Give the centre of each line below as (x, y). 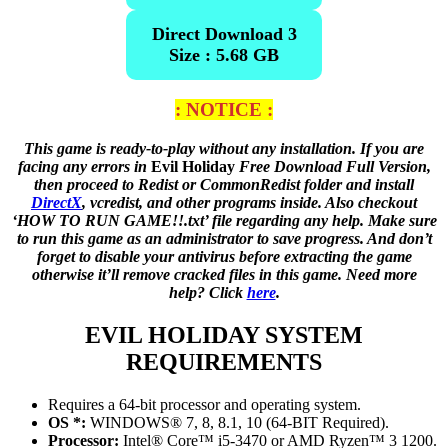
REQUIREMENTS (224, 361)
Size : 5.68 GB (224, 55)
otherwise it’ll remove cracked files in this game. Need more (224, 274)
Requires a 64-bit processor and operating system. (204, 404)
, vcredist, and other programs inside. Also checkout (249, 202)
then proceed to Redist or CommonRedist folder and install (224, 184)
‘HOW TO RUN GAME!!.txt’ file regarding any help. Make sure (224, 220)
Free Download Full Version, (334, 166)
